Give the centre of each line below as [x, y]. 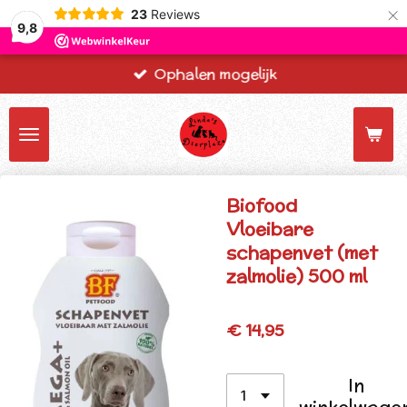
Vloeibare [270, 228]
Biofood [262, 205]
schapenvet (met [302, 252]
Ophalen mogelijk [216, 74]
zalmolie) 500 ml [297, 276]
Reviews [175, 14]
